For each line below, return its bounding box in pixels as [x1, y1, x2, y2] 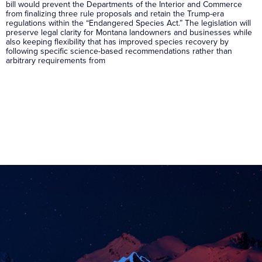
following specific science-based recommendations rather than [6, 44, 232, 57]
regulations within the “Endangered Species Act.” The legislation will [6, 16, 251, 29]
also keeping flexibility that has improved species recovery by [6, 35, 229, 48]
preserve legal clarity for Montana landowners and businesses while [6, 26, 252, 39]
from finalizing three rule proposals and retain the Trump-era [6, 7, 224, 20]
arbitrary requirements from [6, 54, 105, 67]
